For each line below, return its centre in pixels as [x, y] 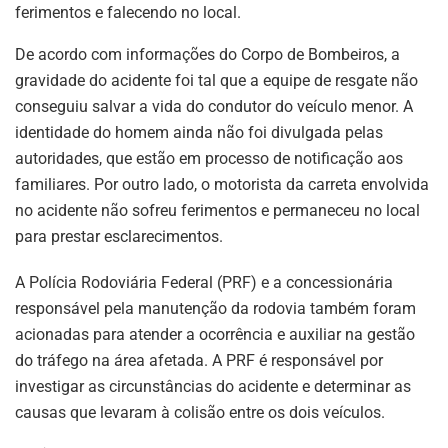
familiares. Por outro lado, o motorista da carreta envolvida [222, 184]
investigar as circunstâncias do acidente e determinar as [213, 386]
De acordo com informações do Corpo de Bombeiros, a [207, 54]
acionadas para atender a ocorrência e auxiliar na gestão [215, 334]
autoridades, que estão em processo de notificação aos [209, 158]
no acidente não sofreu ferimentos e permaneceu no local [217, 210]
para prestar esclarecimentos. [119, 236]
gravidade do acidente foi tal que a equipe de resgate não [216, 80]
